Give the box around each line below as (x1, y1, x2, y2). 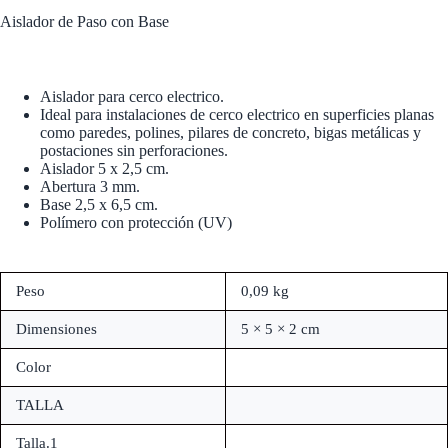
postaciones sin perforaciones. (40, 141, 228, 159)
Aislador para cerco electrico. (40, 87, 224, 105)
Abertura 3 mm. (40, 177, 140, 195)
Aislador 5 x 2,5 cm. (40, 159, 169, 177)
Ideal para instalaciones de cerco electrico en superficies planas (40, 105, 434, 123)
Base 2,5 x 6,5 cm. (40, 195, 158, 213)
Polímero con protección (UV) (40, 213, 232, 231)
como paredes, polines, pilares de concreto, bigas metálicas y (40, 123, 421, 141)
